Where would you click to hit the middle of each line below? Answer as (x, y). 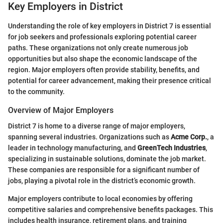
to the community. (36, 91)
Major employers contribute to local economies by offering (100, 198)
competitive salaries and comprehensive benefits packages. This (111, 209)
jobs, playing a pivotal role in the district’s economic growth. (102, 180)
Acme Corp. (189, 137)
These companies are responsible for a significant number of (104, 169)
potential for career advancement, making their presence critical (110, 80)
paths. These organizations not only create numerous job (98, 48)
